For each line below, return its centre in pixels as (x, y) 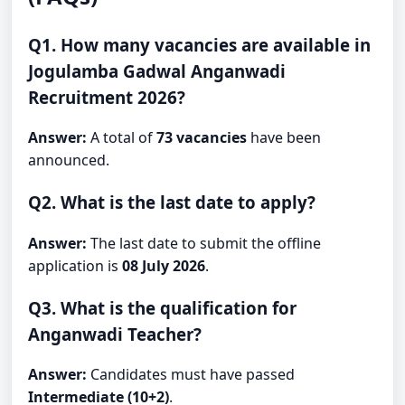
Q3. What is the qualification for (163, 307)
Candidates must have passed (191, 375)
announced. (69, 160)
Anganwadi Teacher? (115, 334)
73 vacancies (202, 138)
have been (284, 138)
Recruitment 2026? (107, 97)
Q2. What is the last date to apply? (172, 202)
